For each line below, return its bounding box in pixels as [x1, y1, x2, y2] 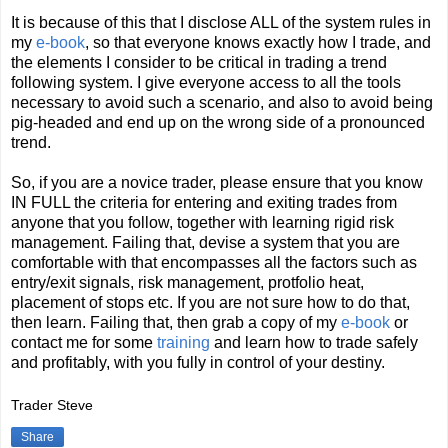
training [157, 333, 210, 351]
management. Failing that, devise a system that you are [11, 233, 400, 251]
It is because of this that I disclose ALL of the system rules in [11, 13, 431, 31]
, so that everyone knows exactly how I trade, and [85, 33, 431, 51]
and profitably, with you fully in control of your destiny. [11, 353, 385, 371]
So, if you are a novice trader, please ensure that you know [11, 173, 423, 191]
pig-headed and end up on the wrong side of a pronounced [11, 113, 425, 131]
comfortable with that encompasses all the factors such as [11, 253, 417, 271]
